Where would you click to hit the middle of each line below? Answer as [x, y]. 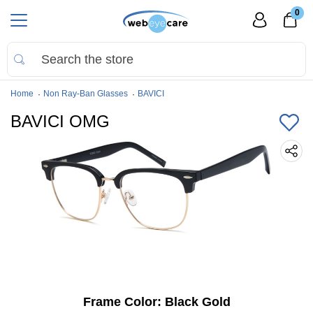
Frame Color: [124, 301]
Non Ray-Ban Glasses [86, 94]
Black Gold [197, 301]
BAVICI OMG [60, 121]
